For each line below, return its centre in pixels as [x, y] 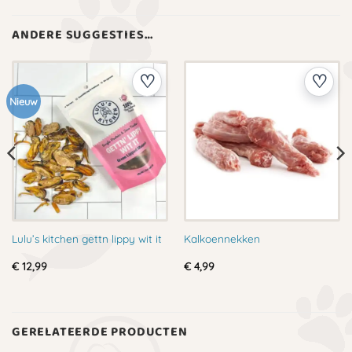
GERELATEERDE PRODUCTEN [100, 332]
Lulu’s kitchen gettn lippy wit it [86, 239]
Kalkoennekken [222, 239]
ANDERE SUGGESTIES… [82, 35]
